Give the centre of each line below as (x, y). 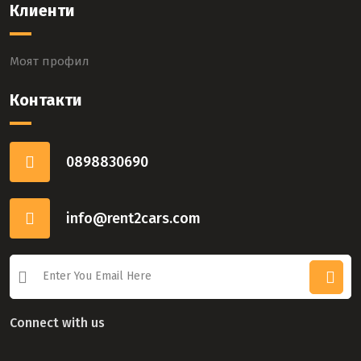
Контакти (46, 100)
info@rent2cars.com (133, 218)
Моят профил (50, 61)
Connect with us (57, 323)
